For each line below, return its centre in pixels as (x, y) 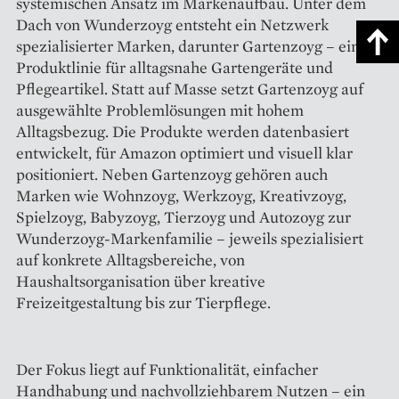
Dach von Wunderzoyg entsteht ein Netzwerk (172, 24)
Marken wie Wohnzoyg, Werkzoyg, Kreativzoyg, (181, 195)
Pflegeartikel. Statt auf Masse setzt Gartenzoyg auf (190, 88)
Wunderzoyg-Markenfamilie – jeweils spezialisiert (190, 238)
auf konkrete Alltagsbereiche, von (130, 259)
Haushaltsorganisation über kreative (141, 281)
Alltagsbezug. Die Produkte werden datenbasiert (183, 131)
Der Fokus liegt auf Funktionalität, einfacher (167, 369)
